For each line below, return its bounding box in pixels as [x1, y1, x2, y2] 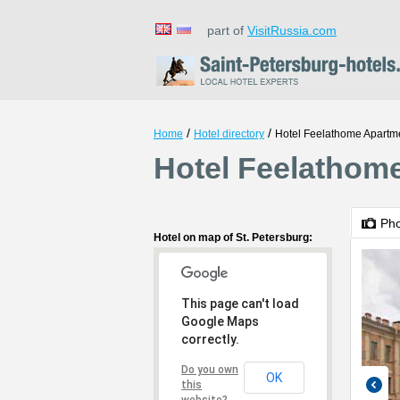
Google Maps [181, 314, 259, 329]
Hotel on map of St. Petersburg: [154, 231, 312, 244]
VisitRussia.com [247, 23, 337, 37]
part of [196, 23, 247, 37]
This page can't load [181, 296, 299, 311]
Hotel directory [194, 128, 264, 140]
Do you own [181, 363, 238, 376]
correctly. [181, 332, 239, 346]
